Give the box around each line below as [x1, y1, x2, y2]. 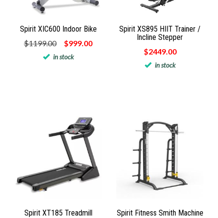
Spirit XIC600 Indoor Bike [19, 24, 97, 34]
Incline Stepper [137, 32, 183, 42]
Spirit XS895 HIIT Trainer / [119, 24, 200, 34]
